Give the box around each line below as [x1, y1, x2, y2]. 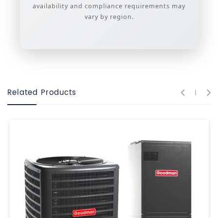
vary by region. [84, 13, 134, 21]
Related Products [7, 87, 76, 99]
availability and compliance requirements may [33, 2, 185, 11]
